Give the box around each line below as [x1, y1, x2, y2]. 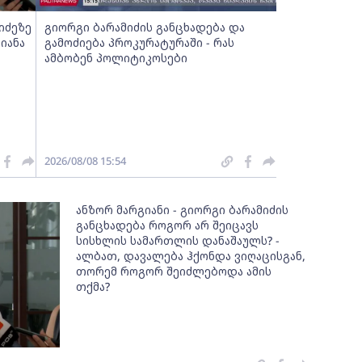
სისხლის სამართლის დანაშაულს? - [76, 233, 280, 248]
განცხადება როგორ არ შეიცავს [76, 217, 259, 233]
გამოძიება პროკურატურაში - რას [44, 35, 234, 50]
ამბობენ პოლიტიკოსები [44, 50, 187, 65]
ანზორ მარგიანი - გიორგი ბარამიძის [76, 202, 289, 217]
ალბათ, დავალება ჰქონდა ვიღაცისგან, [76, 248, 306, 263]
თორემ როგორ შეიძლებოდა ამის [76, 263, 272, 279]
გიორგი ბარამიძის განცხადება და [44, 19, 245, 35]
